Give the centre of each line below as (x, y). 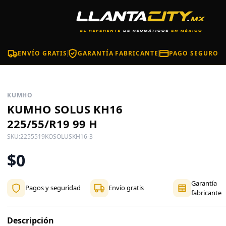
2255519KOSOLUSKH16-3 (57, 136)
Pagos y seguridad (53, 188)
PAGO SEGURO (194, 53)
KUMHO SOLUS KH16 (65, 109)
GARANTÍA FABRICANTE (118, 53)
